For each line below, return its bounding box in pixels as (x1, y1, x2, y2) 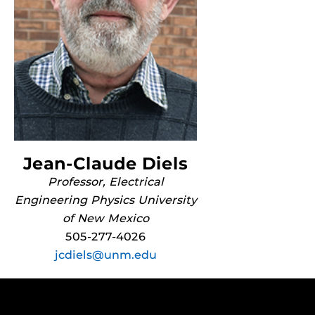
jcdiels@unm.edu (54, 248, 157, 262)
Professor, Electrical (47, 175, 164, 188)
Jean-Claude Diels (23, 153, 188, 174)
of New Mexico (62, 212, 149, 225)
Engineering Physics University (14, 193, 197, 207)
